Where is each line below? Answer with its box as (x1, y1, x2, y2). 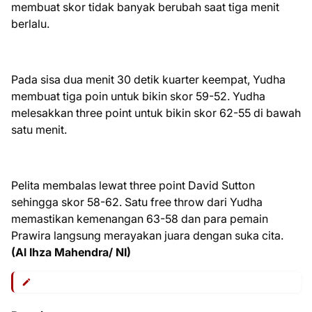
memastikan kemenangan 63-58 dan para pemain (11, 212, 268, 226)
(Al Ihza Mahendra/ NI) (11, 245, 134, 260)
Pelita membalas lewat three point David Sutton (11, 178, 255, 193)
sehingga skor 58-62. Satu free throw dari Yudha (11, 195, 263, 210)
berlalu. (11, 17, 49, 31)
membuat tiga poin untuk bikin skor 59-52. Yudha (11, 89, 265, 104)
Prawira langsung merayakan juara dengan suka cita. (11, 228, 283, 243)
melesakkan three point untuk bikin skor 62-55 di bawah (11, 106, 301, 120)
